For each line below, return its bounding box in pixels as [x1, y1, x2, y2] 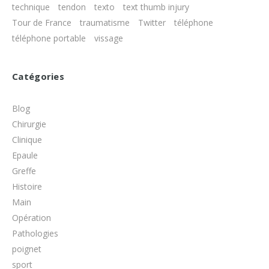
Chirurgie [12, 118, 46, 130]
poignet [12, 243, 41, 255]
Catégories [12, 70, 64, 82]
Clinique [12, 134, 42, 145]
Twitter [138, 17, 166, 28]
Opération [12, 212, 51, 223]
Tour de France [12, 17, 71, 28]
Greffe [12, 165, 36, 177]
